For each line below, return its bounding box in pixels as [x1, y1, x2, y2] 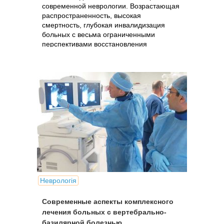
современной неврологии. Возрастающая [42, 2, 179, 10]
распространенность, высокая [42, 11, 141, 19]
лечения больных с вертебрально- [42, 208, 166, 216]
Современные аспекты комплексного [42, 197, 173, 205]
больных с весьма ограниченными [42, 30, 155, 38]
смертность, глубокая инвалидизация [42, 21, 165, 29]
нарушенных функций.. [42, 49, 118, 57]
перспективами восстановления [42, 40, 147, 48]
